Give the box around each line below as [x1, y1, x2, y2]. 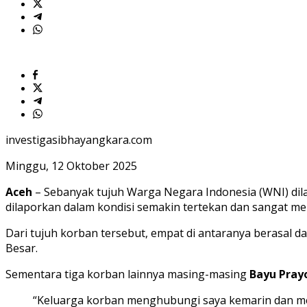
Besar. [5, 241, 38, 256]
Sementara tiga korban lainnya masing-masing [5, 267, 249, 282]
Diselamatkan [85, 20, 146, 34]
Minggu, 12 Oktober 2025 [5, 158, 137, 174]
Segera [85, 7, 116, 21]
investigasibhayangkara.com [5, 132, 152, 148]
